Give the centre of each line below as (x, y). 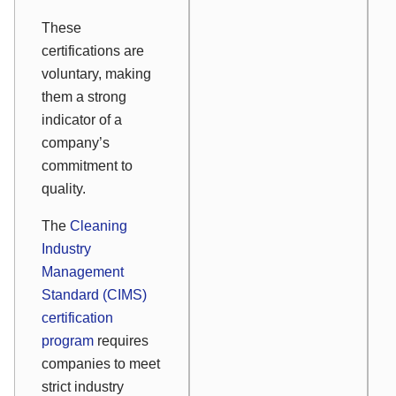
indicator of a (82, 120)
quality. (64, 189)
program (69, 341)
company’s (76, 143)
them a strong (84, 97)
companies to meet (101, 364)
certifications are (93, 51)
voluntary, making (96, 74)
